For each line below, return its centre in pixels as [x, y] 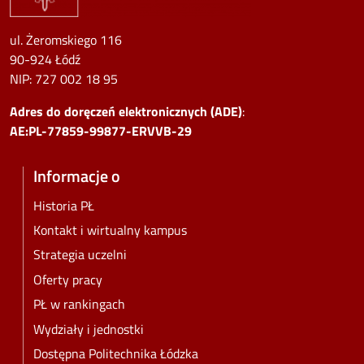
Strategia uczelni [80, 255]
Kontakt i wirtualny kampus [110, 230]
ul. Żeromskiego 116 [66, 40]
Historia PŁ [64, 205]
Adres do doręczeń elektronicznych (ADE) [126, 112]
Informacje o [77, 176]
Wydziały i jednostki [89, 329]
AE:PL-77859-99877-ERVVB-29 [101, 131]
